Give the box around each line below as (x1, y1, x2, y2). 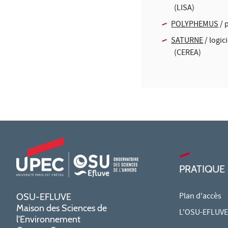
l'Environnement (16, 213, 80, 225)
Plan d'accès (179, 190, 221, 203)
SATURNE (171, 35, 204, 47)
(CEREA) (174, 47, 201, 60)
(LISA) (174, 2, 194, 15)
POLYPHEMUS (171, 18, 219, 31)
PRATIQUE (179, 162, 225, 175)
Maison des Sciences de (16, 202, 107, 214)
